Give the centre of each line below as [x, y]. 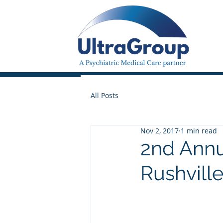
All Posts [105, 95]
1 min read [199, 131]
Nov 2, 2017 [160, 131]
